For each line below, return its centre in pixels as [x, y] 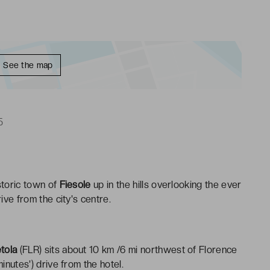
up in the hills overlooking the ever [166, 184]
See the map [28, 65]
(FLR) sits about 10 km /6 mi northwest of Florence [127, 250]
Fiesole [75, 184]
